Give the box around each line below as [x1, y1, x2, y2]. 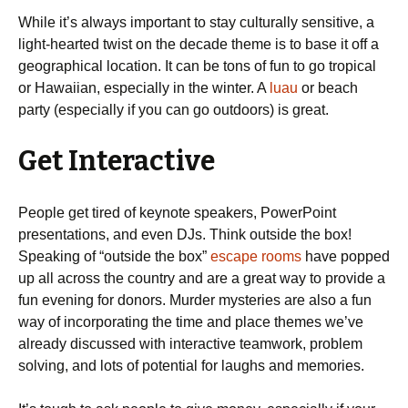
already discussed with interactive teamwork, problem [18, 336, 362, 352]
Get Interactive [18, 145, 215, 178]
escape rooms [210, 249, 301, 264]
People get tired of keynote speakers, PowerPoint [18, 205, 336, 220]
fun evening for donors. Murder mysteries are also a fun [18, 292, 372, 308]
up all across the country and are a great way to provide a [18, 270, 385, 286]
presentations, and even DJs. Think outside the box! [18, 227, 352, 242]
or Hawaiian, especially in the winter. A [18, 80, 270, 96]
